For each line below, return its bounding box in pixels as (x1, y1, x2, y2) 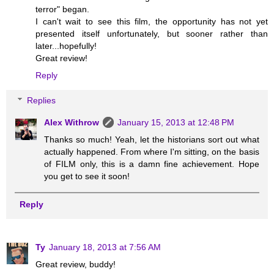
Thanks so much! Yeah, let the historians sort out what (44, 135, 259, 145)
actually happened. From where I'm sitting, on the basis (44, 147, 259, 157)
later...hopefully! (35, 40, 97, 51)
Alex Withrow (44, 117, 100, 128)
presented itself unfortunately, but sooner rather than (35, 28, 268, 39)
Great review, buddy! (35, 259, 116, 269)
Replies (27, 95, 56, 106)
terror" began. (35, 4, 89, 14)
